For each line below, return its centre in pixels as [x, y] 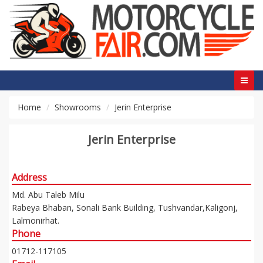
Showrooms [78, 107]
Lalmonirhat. [36, 220]
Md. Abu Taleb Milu [48, 194]
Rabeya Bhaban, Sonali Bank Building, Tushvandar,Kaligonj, [125, 207]
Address [29, 177]
